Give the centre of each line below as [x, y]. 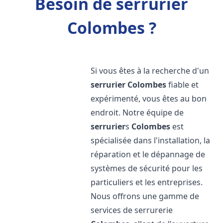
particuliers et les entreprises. [147, 182]
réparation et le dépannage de [148, 154]
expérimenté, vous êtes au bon [149, 99]
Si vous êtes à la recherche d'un [150, 71]
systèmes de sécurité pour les [147, 168]
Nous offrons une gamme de [145, 196]
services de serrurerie [132, 210]
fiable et [183, 85]
